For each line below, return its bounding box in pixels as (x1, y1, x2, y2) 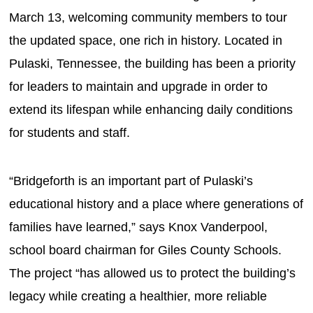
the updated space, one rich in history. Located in (9, 33, 283, 48)
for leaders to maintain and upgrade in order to (9, 79, 268, 94)
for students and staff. (9, 125, 134, 140)
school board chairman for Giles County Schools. (9, 242, 282, 257)
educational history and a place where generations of (9, 196, 304, 211)
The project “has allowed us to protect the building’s (9, 265, 296, 280)
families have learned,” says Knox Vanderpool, (9, 219, 268, 234)
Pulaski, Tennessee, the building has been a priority (9, 56, 296, 71)
